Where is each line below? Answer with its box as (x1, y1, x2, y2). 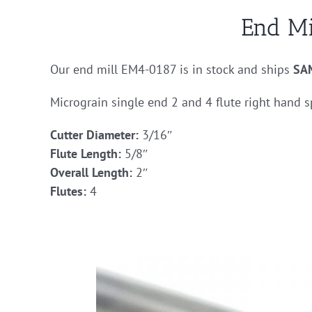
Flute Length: (50, 145, 121, 162)
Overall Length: (50, 164, 132, 180)
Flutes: (50, 182, 86, 199)
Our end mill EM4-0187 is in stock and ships (50, 61, 293, 77)
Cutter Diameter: (50, 126, 139, 143)
